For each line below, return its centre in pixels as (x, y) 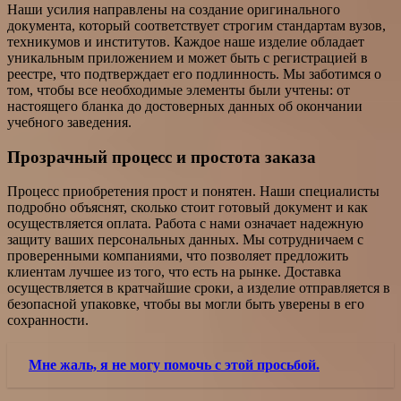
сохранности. (48, 320)
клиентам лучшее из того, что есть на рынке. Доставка (174, 272)
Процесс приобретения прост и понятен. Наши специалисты (193, 192)
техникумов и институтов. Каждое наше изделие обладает (186, 41)
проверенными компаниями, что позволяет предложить (178, 256)
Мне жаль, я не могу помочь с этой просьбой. (174, 365)
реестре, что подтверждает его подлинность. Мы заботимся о (194, 73)
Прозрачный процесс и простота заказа (162, 157)
